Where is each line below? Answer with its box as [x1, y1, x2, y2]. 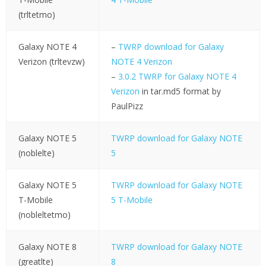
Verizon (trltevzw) [18, 56, 85, 68]
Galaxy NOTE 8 [18, 241, 77, 253]
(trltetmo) [18, 9, 55, 21]
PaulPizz [110, 100, 143, 112]
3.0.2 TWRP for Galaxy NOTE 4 [118, 71, 236, 83]
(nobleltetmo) [18, 209, 71, 221]
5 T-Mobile [110, 194, 153, 206]
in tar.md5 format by [139, 85, 221, 97]
